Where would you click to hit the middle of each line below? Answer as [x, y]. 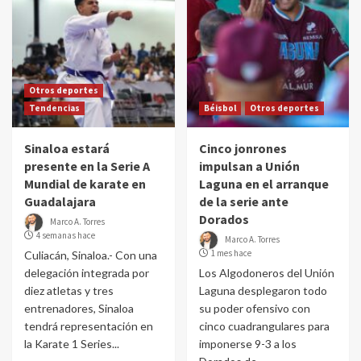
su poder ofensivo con [254, 308]
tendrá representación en [89, 326]
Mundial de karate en [85, 184]
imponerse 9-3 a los [247, 344]
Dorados [224, 219]
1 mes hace [231, 253]
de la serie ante [243, 201]
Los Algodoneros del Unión [266, 273]
